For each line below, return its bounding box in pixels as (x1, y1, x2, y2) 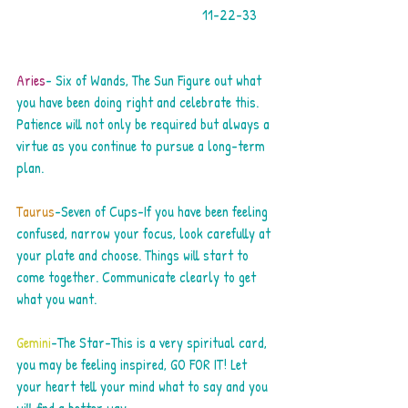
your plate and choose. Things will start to (16, 245, 252, 265)
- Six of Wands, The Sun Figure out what (46, 70, 265, 90)
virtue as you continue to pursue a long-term (16, 136, 269, 156)
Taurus (16, 201, 55, 221)
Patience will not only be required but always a (16, 114, 273, 134)
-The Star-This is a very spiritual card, (51, 332, 270, 352)
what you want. (16, 289, 97, 309)
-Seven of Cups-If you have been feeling (55, 201, 271, 221)
